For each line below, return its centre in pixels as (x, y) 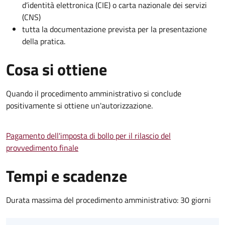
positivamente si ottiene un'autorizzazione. (79, 105)
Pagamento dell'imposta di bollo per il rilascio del (88, 135)
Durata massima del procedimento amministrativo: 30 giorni (108, 200)
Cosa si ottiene (57, 69)
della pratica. (44, 41)
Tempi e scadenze (67, 176)
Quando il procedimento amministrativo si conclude (94, 93)
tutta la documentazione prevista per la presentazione (115, 29)
